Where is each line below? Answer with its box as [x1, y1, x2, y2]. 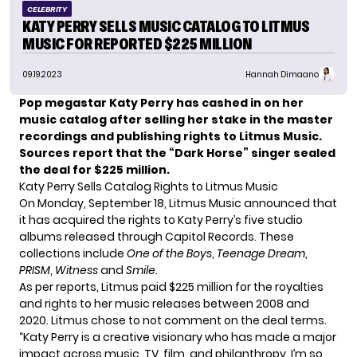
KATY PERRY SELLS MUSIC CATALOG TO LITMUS [22, 18, 309, 36]
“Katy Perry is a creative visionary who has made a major [19, 329, 336, 346]
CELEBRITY [27, 5, 67, 14]
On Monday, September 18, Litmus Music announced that [19, 195, 337, 212]
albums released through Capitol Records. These [19, 229, 294, 245]
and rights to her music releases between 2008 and [19, 296, 309, 312]
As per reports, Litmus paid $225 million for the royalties [19, 279, 324, 296]
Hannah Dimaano [245, 68, 319, 80]
